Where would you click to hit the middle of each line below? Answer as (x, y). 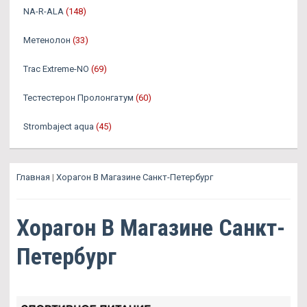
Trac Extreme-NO (56, 69)
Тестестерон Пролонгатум (78, 98)
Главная (33, 177)
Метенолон (47, 40)
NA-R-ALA (44, 12)
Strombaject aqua (59, 127)
